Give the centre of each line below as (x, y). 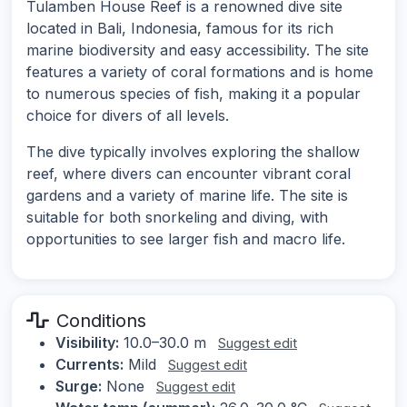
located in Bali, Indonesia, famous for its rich (180, 28)
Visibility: (87, 342)
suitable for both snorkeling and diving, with (177, 217)
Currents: (89, 364)
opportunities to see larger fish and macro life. (186, 238)
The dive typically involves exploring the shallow (193, 151)
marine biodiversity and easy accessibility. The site (198, 50)
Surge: (79, 386)
